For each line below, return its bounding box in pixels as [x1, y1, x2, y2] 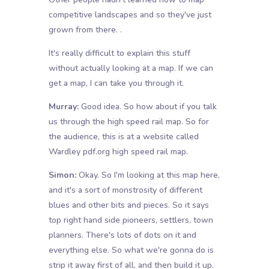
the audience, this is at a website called [48, 131, 199, 143]
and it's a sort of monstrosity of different [48, 184, 202, 196]
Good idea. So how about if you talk [78, 101, 217, 113]
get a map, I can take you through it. [48, 77, 184, 89]
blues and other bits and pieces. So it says [48, 199, 209, 211]
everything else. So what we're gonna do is [48, 244, 214, 256]
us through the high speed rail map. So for [48, 116, 209, 128]
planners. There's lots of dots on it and [48, 229, 196, 241]
